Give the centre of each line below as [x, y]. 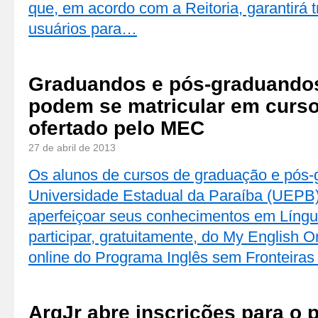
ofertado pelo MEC [116, 128]
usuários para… [83, 29]
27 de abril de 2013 [72, 148]
